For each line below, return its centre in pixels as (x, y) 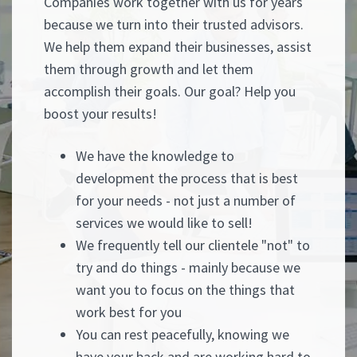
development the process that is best (187, 178)
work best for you (129, 312)
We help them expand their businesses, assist (178, 46)
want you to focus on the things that (185, 289)
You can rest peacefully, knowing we (182, 334)
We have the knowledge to (155, 155)
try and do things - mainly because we (188, 267)
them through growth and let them (149, 69)
